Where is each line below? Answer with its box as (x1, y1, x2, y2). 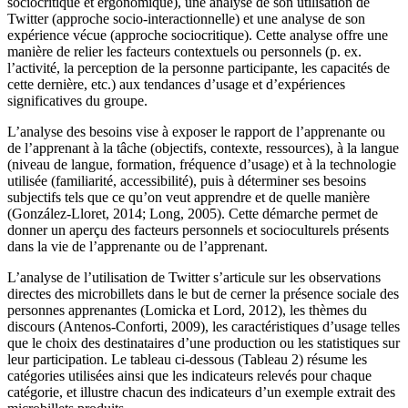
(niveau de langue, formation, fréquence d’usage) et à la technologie (7, 156, 396, 172)
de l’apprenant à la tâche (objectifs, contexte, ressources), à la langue (7, 139, 399, 156)
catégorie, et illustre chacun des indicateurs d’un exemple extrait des (7, 383, 395, 400)
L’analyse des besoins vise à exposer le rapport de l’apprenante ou (7, 123, 385, 139)
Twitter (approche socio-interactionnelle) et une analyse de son (7, 10, 365, 26)
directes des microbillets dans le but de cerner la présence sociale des (7, 285, 399, 301)
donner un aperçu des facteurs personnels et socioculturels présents (7, 221, 389, 238)
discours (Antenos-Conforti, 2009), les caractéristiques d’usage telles (7, 318, 400, 334)
